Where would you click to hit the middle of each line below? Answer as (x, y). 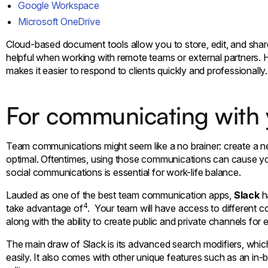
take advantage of (45, 208)
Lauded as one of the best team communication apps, (120, 195)
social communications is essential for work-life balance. (124, 172)
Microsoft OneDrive (59, 21)
